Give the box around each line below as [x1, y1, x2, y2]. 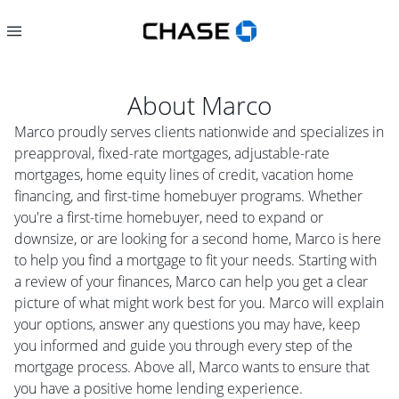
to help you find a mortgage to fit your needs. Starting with [14, 250, 377, 270]
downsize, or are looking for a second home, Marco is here [14, 229, 381, 248]
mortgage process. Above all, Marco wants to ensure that [14, 357, 370, 377]
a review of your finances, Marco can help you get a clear [14, 272, 368, 291]
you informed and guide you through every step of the [14, 336, 353, 355]
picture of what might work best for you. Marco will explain [14, 293, 384, 313]
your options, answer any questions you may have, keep [14, 314, 361, 334]
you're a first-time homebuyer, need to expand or [14, 208, 323, 227]
